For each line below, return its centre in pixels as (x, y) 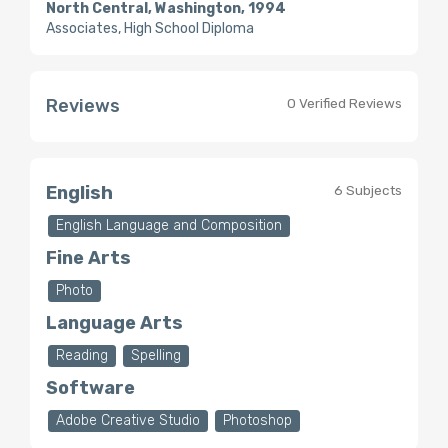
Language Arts (114, 323)
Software (90, 388)
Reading (82, 355)
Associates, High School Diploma (150, 28)
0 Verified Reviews (344, 103)
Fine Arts (88, 258)
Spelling (156, 355)
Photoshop (257, 420)
